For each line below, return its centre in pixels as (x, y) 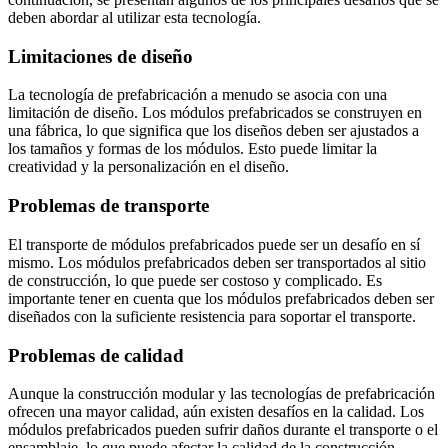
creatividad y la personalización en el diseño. (148, 167)
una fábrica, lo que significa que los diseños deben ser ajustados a (213, 131)
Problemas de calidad (96, 355)
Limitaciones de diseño (100, 56)
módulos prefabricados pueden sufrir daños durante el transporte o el (223, 430)
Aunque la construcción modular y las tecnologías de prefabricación (221, 394)
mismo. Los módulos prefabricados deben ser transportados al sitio (217, 262)
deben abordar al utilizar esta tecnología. (134, 17)
